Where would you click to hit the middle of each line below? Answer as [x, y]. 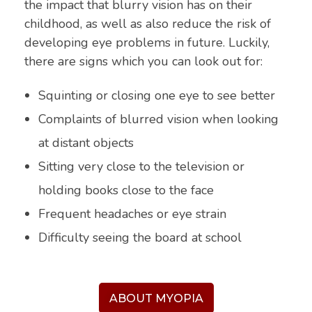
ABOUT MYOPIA [156, 298]
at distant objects [86, 142]
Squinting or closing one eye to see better [156, 95]
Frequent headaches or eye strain [132, 213]
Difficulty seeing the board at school [140, 237]
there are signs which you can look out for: [143, 61]
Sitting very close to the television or [141, 166]
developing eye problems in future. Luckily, [147, 42]
